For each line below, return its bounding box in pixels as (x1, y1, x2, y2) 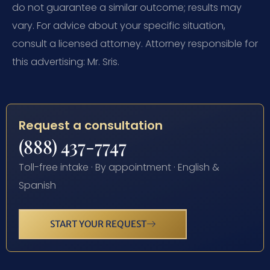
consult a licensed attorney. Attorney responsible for (12, 37, 258, 51)
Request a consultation (19, 117, 163, 134)
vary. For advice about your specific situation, (12, 19, 225, 33)
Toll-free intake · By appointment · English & (19, 160, 219, 175)
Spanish (19, 178, 56, 193)
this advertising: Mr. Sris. (12, 55, 119, 69)
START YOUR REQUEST (50, 218, 146, 230)
